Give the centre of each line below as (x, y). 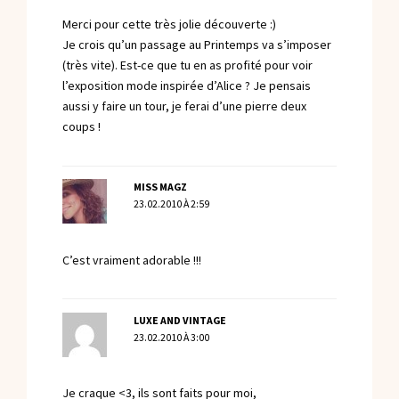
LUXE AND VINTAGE (179, 321)
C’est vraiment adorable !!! (132, 260)
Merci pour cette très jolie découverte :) (169, 25)
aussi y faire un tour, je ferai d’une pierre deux (184, 107)
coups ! (81, 127)
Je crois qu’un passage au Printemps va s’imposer (197, 45)
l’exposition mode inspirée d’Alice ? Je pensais (187, 86)
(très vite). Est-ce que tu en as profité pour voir (187, 66)
